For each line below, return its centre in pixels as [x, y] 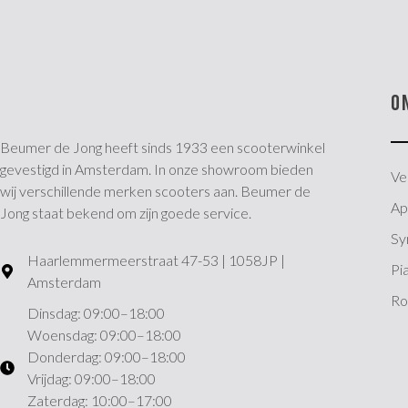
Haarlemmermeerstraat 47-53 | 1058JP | [156, 260]
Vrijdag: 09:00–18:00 [92, 379]
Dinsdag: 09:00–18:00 [96, 313]
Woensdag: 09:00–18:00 [104, 335]
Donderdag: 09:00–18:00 [107, 357]
